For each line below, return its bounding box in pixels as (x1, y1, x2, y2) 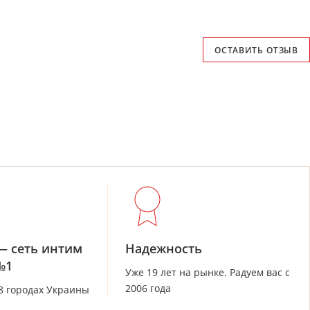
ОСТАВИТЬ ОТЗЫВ (215, 44, 299, 56)
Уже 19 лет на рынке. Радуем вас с (125, 266, 290, 280)
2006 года (125, 282, 171, 295)
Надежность (125, 240, 202, 257)
